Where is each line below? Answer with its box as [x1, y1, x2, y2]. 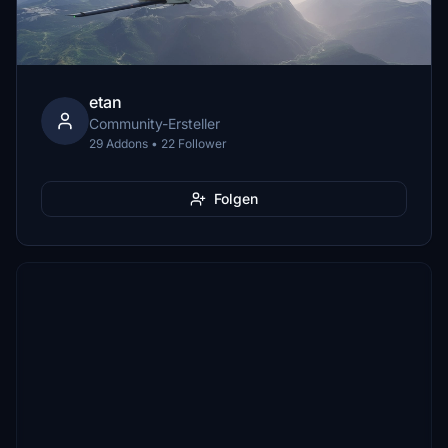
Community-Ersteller [89, 115, 220, 132]
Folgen [214, 190, 258, 207]
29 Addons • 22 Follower [89, 136, 227, 151]
